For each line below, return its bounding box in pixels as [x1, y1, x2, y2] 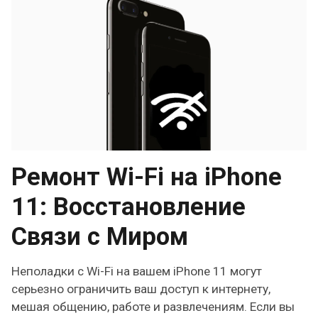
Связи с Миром [11, 221, 189, 251]
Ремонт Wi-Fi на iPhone [11, 162, 283, 191]
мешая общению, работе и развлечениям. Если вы [11, 300, 295, 314]
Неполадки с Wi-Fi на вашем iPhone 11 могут [11, 264, 263, 279]
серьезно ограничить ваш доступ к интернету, [11, 282, 271, 297]
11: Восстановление [11, 192, 246, 221]
